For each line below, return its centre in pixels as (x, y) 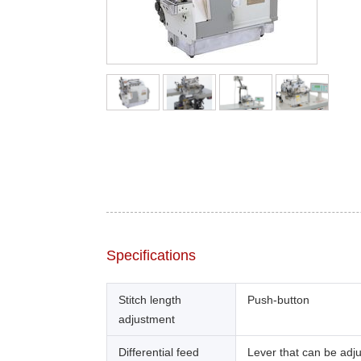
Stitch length (150, 299)
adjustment (147, 319)
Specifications (151, 255)
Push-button (278, 299)
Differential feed (159, 352)
